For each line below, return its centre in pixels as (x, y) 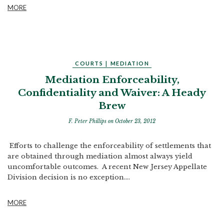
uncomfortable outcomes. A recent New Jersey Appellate (107, 167)
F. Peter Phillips (88, 121)
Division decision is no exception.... (69, 177)
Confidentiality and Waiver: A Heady (112, 93)
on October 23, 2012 (132, 121)
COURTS (89, 63)
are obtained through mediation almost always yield (100, 156)
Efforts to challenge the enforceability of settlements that (109, 146)
